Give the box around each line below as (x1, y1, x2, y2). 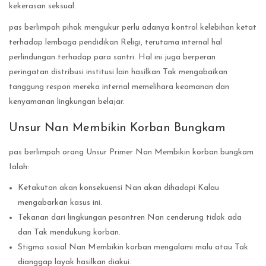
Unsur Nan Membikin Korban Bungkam (9, 122, 226, 135)
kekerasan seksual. (9, 2, 76, 11)
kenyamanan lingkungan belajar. (9, 97, 125, 107)
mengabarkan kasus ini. (18, 198, 102, 207)
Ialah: (9, 162, 29, 172)
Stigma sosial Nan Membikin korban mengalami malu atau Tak (18, 242, 248, 252)
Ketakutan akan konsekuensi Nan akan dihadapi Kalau (18, 183, 219, 192)
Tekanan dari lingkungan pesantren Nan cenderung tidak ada (18, 213, 242, 222)
